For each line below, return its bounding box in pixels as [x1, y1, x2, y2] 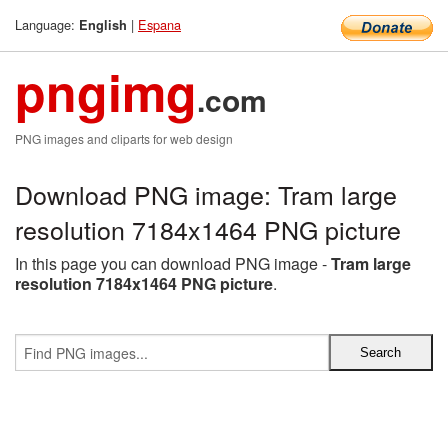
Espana [138, 15, 181, 34]
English [79, 16, 127, 34]
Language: [15, 15, 79, 34]
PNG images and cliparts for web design [15, 130, 233, 147]
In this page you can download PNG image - [15, 252, 331, 275]
